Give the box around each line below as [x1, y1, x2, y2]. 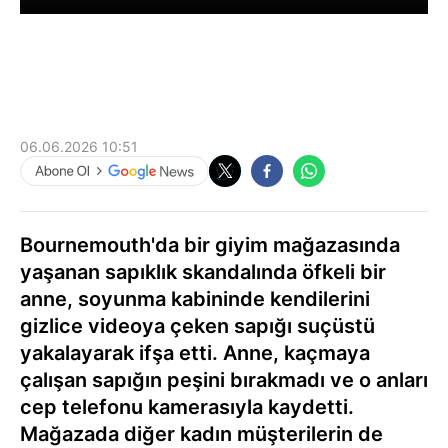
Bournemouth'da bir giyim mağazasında [20, 232, 400, 257]
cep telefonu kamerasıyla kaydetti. [20, 394, 354, 419]
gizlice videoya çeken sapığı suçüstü [20, 313, 375, 338]
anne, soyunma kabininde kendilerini [20, 286, 370, 311]
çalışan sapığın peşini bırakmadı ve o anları [20, 367, 428, 392]
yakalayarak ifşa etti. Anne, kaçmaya [20, 340, 370, 365]
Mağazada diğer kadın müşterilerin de [20, 421, 383, 446]
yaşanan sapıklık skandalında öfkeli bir [20, 259, 386, 284]
